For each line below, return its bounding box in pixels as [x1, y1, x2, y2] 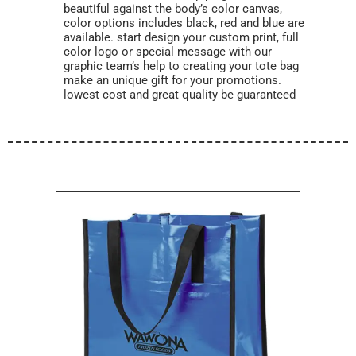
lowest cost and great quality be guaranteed [64, 87, 299, 102]
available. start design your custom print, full [64, 30, 299, 44]
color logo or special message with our [64, 44, 272, 59]
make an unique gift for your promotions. [64, 73, 281, 87]
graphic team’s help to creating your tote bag [64, 59, 299, 73]
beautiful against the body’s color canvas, [64, 2, 282, 16]
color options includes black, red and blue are [64, 16, 304, 30]
